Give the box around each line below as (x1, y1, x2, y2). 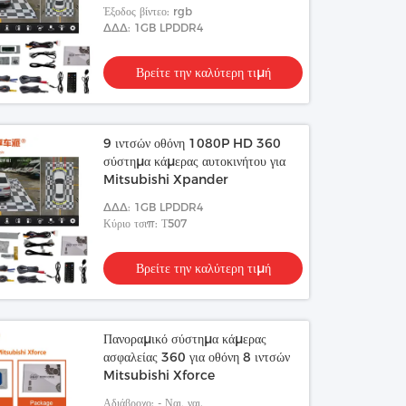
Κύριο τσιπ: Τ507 (103, 217, 188, 230)
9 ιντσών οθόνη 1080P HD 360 (103, 135, 282, 151)
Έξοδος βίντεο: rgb (103, 5, 193, 18)
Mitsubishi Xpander (103, 171, 229, 188)
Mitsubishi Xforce (103, 367, 216, 383)
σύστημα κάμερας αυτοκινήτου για (103, 153, 286, 169)
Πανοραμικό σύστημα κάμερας (103, 331, 267, 347)
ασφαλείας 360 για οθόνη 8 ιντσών (103, 349, 291, 365)
